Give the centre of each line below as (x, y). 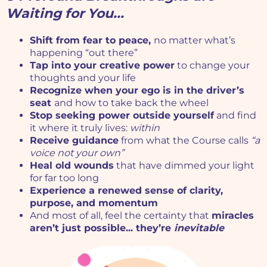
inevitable (199, 228)
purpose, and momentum (94, 203)
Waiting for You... (65, 14)
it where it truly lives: (80, 128)
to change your (212, 66)
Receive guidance (74, 141)
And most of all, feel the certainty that (121, 216)
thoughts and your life (83, 78)
